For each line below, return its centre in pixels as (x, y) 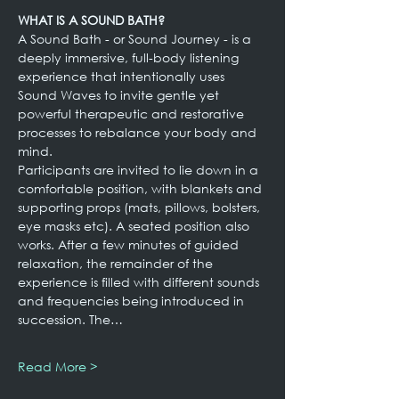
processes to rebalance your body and (139, 132)
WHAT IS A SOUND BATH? (91, 20)
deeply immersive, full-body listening (130, 57)
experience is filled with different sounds (140, 282)
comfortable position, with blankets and (142, 188)
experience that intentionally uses (123, 76)
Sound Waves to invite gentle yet (120, 95)
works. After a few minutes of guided (130, 244)
